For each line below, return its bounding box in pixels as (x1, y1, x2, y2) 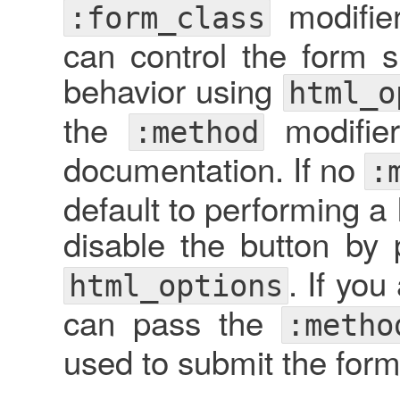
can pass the (62, 297, 281, 345)
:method (133, 113, 259, 150)
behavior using (62, 65, 284, 112)
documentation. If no (62, 144, 364, 191)
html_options (68, 267, 283, 304)
